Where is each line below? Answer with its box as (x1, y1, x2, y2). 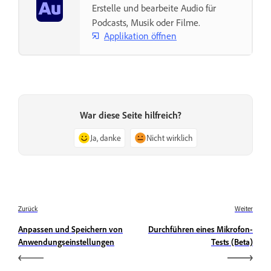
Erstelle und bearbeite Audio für (92, 2, 216, 15)
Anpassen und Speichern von (18, 223, 123, 234)
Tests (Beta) (211, 236, 253, 247)
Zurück (18, 204, 38, 213)
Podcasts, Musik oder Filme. (92, 16, 200, 29)
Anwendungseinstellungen (18, 236, 114, 247)
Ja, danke (90, 132, 121, 143)
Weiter (235, 204, 253, 213)
